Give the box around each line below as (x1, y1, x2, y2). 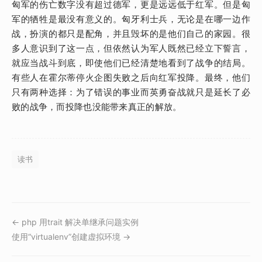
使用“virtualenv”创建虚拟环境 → (12, 232, 130, 242)
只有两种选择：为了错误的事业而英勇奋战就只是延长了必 (12, 87, 250, 98)
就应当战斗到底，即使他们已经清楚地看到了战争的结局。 (12, 58, 250, 69)
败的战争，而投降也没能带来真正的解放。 (12, 102, 182, 113)
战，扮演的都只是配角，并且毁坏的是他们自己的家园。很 (12, 29, 250, 40)
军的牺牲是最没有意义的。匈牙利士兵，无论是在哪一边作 (12, 14, 250, 25)
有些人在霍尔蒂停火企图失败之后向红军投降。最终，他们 (12, 73, 250, 84)
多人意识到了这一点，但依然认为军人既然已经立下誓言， (12, 43, 250, 54)
